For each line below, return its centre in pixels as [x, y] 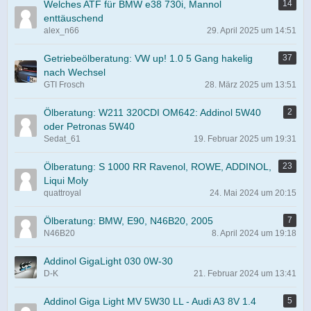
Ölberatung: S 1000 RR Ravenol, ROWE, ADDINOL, [158, 167]
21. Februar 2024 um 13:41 [245, 274]
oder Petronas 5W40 [89, 126]
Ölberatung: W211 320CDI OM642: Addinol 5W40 [152, 112]
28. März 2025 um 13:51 [251, 85]
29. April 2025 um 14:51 [252, 31]
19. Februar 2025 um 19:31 [245, 139]
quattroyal [62, 193]
